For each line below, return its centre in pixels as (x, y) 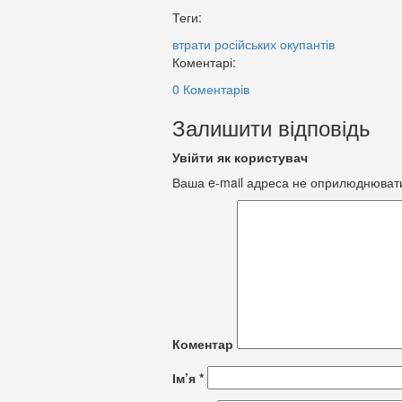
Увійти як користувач (240, 157)
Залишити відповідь (271, 127)
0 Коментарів (211, 88)
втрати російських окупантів (253, 44)
